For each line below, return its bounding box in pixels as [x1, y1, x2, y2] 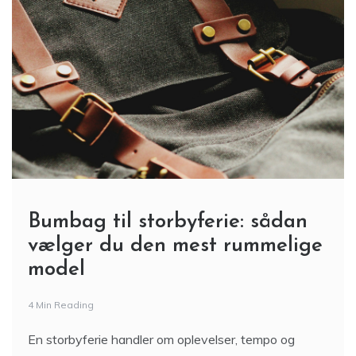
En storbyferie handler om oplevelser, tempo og [28, 331, 295, 348]
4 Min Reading [28, 299, 94, 311]
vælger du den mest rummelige [28, 235, 323, 257]
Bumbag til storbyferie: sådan [28, 211, 308, 234]
